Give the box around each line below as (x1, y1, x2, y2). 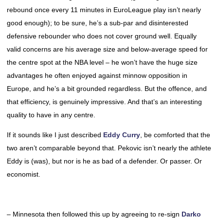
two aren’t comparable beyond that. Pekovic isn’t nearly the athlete (7, 144, 211, 152)
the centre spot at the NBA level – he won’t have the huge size (7, 58, 198, 66)
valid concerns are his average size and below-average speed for (7, 45, 208, 53)
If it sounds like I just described (7, 131, 103, 139)
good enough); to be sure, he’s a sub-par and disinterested (7, 19, 188, 27)
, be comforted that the (140, 131, 210, 139)
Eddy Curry (103, 131, 140, 139)
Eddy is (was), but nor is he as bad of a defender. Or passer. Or (7, 157, 202, 165)
